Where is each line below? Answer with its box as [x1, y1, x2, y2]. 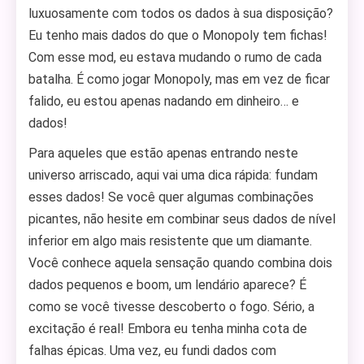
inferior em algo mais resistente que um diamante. [28, 233, 312, 249]
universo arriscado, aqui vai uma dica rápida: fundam [28, 167, 318, 183]
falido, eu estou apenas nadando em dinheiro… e [28, 93, 299, 109]
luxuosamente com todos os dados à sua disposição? [28, 6, 333, 21]
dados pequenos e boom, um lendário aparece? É [28, 277, 306, 292]
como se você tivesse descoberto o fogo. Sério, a [28, 299, 314, 314]
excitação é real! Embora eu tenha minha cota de [28, 321, 307, 336]
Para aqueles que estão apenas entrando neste [28, 145, 298, 161]
